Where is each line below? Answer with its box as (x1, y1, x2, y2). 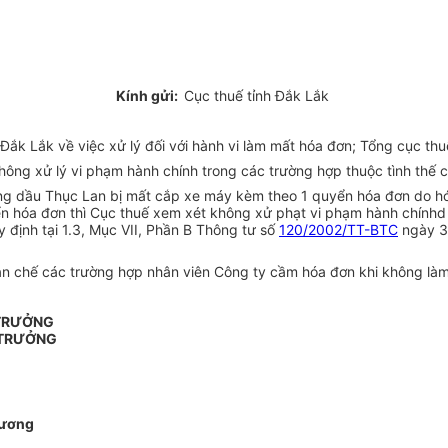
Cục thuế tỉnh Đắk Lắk (183, 87, 333, 105)
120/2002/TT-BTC (279, 221, 398, 239)
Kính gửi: (115, 87, 184, 105)
